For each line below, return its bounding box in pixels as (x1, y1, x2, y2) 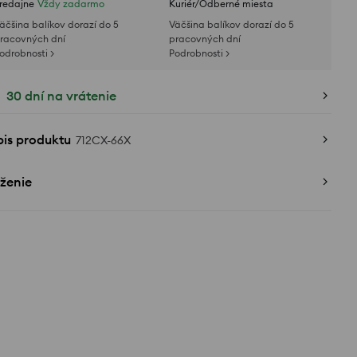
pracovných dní (169, 33, 241, 45)
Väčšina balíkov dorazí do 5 (169, 18, 294, 30)
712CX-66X (76, 133, 131, 147)
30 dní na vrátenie (6, 88, 116, 104)
